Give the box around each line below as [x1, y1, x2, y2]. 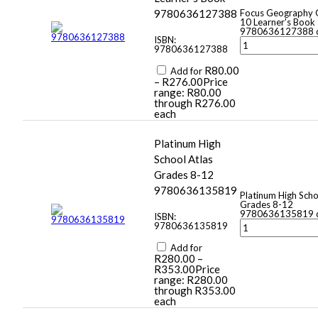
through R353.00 [154, 284, 236, 297]
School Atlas [154, 153, 213, 166]
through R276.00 [154, 97, 236, 110]
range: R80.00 [154, 86, 221, 99]
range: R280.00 [154, 273, 228, 287]
